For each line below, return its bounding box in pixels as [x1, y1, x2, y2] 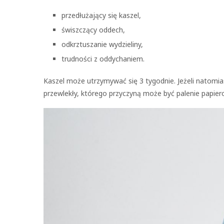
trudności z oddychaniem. [61, 54, 144, 63]
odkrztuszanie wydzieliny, [61, 39, 143, 49]
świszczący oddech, [61, 25, 125, 34]
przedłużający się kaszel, [61, 10, 141, 20]
